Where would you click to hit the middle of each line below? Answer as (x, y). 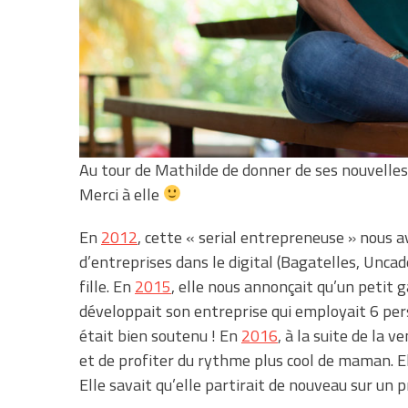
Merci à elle (121, 194)
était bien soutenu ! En (160, 335)
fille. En (107, 286)
